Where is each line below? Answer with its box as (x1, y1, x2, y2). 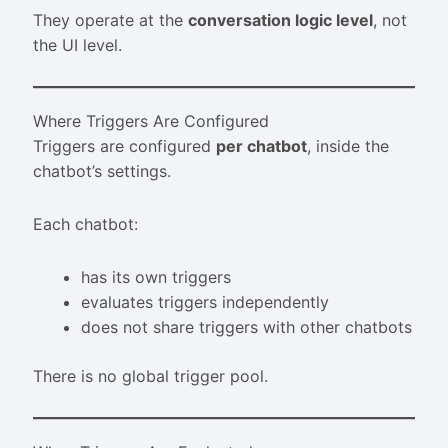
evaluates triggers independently (80, 292, 329, 313)
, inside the (306, 136, 389, 157)
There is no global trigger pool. (32, 366, 268, 387)
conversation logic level (187, 10, 373, 31)
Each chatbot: (32, 214, 138, 235)
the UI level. (32, 35, 122, 56)
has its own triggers (80, 267, 231, 288)
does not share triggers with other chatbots (80, 317, 412, 338)
